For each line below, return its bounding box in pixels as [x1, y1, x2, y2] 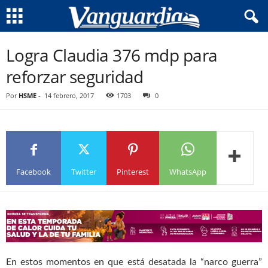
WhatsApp [169, 166, 206, 177]
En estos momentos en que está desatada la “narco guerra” [6, 257, 262, 267]
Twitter [71, 166, 96, 177]
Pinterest [117, 166, 149, 177]
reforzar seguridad [6, 65, 144, 88]
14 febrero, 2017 [44, 91, 94, 100]
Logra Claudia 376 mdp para [6, 44, 218, 66]
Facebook [16, 166, 51, 177]
